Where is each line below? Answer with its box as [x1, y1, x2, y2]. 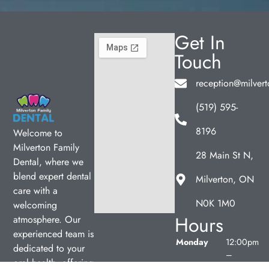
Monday [176, 235, 209, 248]
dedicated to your [13, 241, 85, 256]
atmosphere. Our [13, 213, 81, 227]
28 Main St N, [196, 148, 254, 162]
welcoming [13, 198, 58, 213]
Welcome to [13, 126, 63, 141]
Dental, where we [13, 155, 84, 169]
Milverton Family [13, 141, 80, 155]
